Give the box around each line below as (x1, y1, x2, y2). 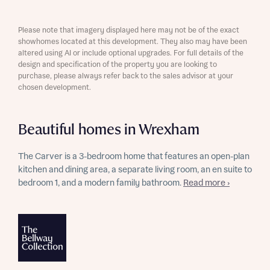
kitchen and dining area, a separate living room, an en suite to (18, 165, 252, 175)
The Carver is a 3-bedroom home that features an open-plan (18, 152, 250, 162)
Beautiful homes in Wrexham (18, 122, 199, 138)
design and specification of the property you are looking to (18, 61, 217, 69)
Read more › (183, 178, 230, 188)
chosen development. (18, 84, 91, 92)
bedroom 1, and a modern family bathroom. (18, 178, 183, 188)
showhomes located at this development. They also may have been (18, 38, 247, 46)
